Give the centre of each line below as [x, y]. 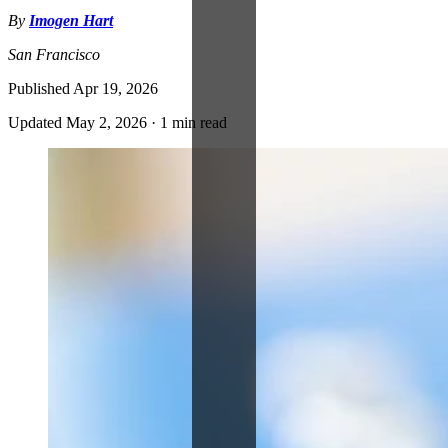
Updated [37, 122]
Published [40, 88]
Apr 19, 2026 [115, 88]
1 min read [193, 122]
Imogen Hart [71, 20]
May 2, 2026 [106, 122]
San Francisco [54, 54]
